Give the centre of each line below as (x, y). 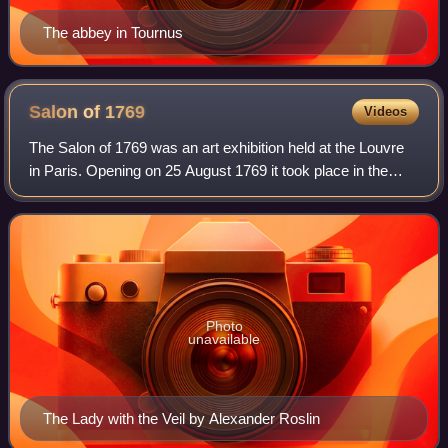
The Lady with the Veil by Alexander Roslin (181, 418)
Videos (385, 111)
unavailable (224, 338)
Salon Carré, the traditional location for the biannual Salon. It (222, 193)
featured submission (95, 216)
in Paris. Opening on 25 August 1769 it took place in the (209, 170)
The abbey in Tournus (113, 32)
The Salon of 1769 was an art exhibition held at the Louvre (217, 147)
